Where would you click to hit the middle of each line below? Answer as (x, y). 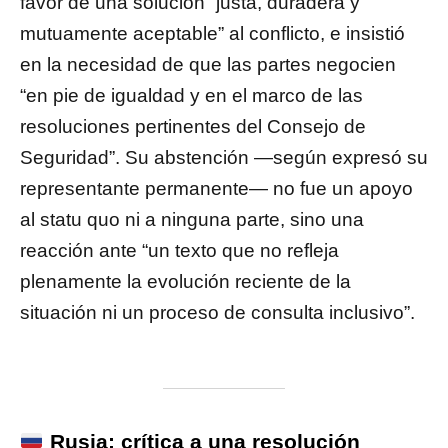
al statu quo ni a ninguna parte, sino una (192, 220)
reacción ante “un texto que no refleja (179, 251)
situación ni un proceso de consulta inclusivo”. (217, 313)
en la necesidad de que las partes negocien (208, 65)
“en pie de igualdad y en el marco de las (191, 96)
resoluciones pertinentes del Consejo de (193, 127)
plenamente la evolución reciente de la (185, 282)
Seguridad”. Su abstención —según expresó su (224, 158)
